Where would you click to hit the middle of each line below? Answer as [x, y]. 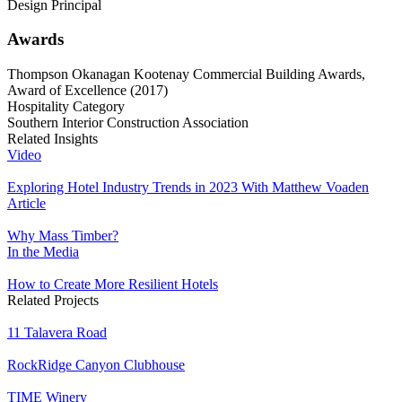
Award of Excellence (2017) [87, 90]
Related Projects [53, 300]
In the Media [43, 251]
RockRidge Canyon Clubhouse [96, 364]
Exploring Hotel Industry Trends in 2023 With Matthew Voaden [188, 187]
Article [26, 203]
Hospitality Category [66, 106]
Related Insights [52, 138]
